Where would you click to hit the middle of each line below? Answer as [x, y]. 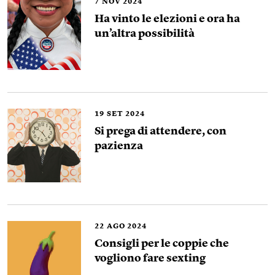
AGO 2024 [127, 227]
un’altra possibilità [145, 34]
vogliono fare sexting [150, 258]
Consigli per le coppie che [162, 244]
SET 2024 [126, 114]
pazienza [119, 146]
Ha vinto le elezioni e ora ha [167, 19]
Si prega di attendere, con [161, 131]
